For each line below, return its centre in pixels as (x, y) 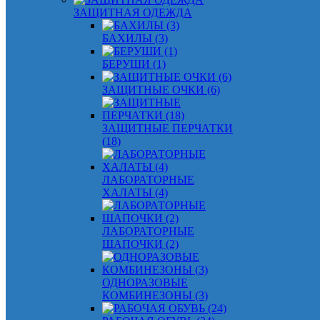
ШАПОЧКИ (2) (140, 244)
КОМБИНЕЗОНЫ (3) (155, 295)
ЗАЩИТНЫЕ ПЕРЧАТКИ (167, 128)
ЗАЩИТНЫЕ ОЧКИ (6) (161, 90)
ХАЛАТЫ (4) (135, 192)
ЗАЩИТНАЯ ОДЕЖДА (133, 12)
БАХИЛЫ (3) (135, 38)
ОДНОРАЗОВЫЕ (145, 282)
